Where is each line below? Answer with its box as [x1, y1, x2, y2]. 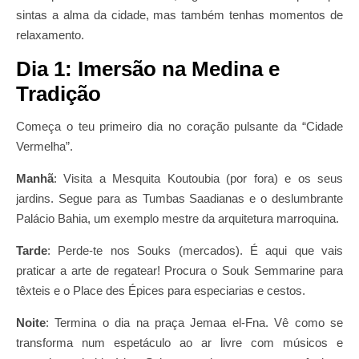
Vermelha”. [16, 139, 73, 153]
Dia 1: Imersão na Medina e [16, 57, 280, 81]
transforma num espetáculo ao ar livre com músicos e [16, 336, 343, 349]
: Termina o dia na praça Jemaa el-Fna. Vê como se [46, 316, 343, 329]
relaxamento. [16, 28, 84, 42]
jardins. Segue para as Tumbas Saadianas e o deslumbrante [16, 192, 343, 205]
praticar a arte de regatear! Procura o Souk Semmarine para [16, 264, 343, 277]
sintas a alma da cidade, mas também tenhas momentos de [16, 8, 343, 22]
